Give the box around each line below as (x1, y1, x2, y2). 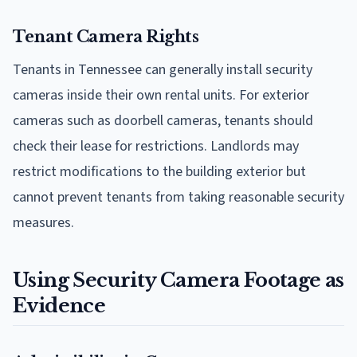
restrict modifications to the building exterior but (13, 162, 306, 182)
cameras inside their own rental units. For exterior (13, 85, 309, 106)
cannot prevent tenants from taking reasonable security (13, 187, 344, 208)
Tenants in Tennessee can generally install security (13, 60, 312, 80)
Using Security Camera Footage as (13, 269, 344, 292)
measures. (13, 213, 74, 233)
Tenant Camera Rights (13, 27, 198, 47)
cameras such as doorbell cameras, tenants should (13, 111, 313, 131)
